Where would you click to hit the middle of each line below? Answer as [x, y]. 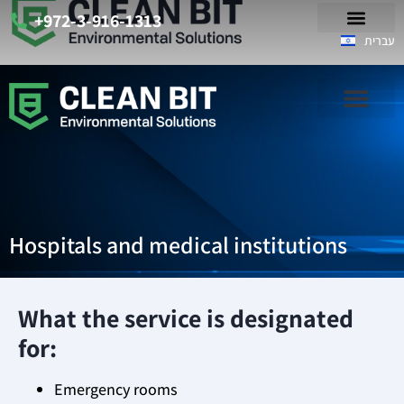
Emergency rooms [116, 390]
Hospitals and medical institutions [178, 245]
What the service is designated [186, 318]
